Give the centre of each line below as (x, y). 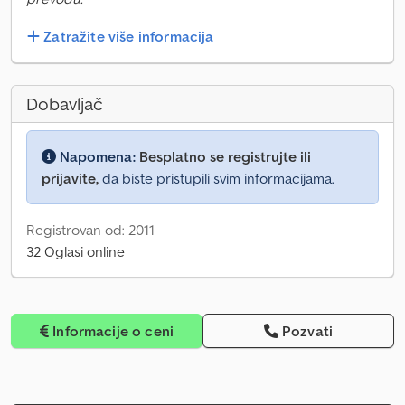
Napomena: (98, 157)
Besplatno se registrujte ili (225, 157)
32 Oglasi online (75, 252)
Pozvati (308, 331)
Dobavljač (65, 104)
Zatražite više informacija (129, 37)
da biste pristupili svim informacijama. (217, 179)
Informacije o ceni (113, 331)
